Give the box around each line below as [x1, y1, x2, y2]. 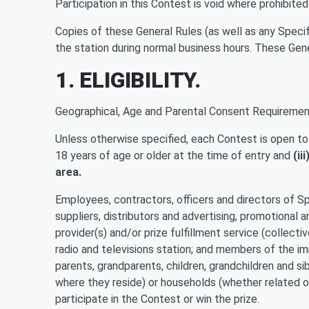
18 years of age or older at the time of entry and [55, 149, 293, 162]
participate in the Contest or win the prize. [55, 292, 259, 306]
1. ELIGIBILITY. [55, 67, 201, 93]
